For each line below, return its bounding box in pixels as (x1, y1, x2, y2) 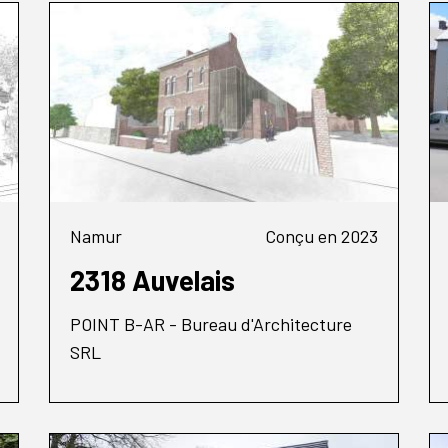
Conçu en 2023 (264, 224, 378, 247)
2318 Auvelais (70, 262, 235, 297)
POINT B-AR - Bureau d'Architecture (70, 312, 352, 335)
